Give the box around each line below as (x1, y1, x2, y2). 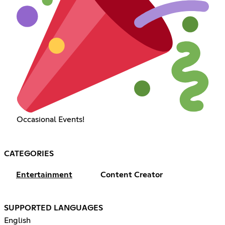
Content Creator (100, 171, 163, 179)
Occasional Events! (16, 116, 84, 124)
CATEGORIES (4, 150, 54, 158)
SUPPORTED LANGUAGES (4, 204, 103, 212)
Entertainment (16, 171, 72, 179)
